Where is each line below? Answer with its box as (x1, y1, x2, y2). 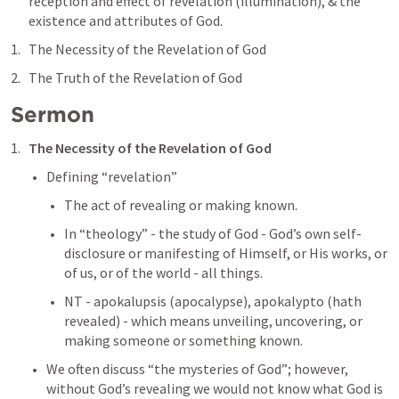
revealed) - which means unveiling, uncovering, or (64, 312, 362, 330)
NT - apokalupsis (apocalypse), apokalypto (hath (64, 292, 362, 310)
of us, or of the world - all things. (64, 264, 265, 281)
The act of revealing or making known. (64, 196, 297, 214)
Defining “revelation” (46, 167, 177, 185)
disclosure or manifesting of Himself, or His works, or (64, 244, 387, 262)
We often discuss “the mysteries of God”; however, (46, 360, 348, 378)
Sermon (11, 102, 94, 127)
